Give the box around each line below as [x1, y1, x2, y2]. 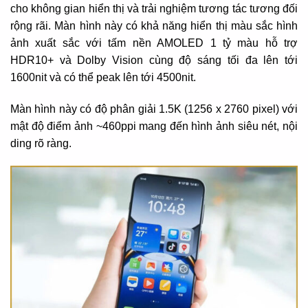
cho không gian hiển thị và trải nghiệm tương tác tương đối [10, 2, 298, 14]
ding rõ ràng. [10, 137, 71, 149]
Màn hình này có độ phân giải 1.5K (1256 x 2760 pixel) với [10, 102, 298, 115]
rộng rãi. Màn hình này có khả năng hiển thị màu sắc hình [10, 19, 298, 32]
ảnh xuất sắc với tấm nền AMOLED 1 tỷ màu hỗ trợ [10, 36, 298, 49]
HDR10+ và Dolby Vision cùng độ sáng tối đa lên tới [10, 54, 298, 66]
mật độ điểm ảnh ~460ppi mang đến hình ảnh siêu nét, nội [10, 120, 298, 132]
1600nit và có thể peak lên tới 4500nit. [10, 71, 196, 83]
